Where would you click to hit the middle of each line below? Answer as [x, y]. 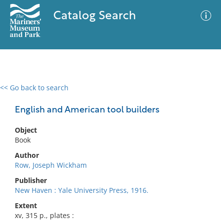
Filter [199, 97]
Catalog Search [94, 16]
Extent [26, 205]
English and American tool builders [87, 110]
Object [26, 130]
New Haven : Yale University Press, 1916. [82, 190]
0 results [22, 93]
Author [27, 155]
